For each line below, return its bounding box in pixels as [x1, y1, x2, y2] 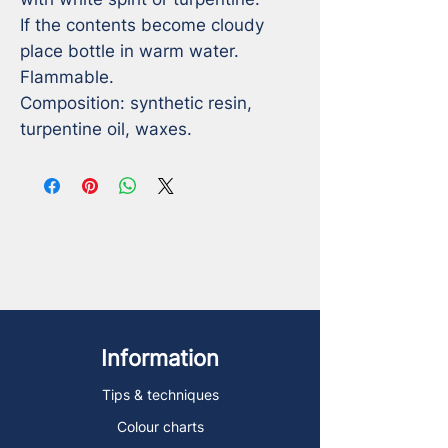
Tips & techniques [101, 385, 219, 403]
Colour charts [116, 417, 204, 435]
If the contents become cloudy [20, 14, 264, 35]
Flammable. [20, 66, 114, 87]
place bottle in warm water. [20, 40, 244, 61]
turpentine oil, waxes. [20, 118, 192, 139]
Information [101, 344, 219, 371]
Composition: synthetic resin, [20, 92, 252, 113]
